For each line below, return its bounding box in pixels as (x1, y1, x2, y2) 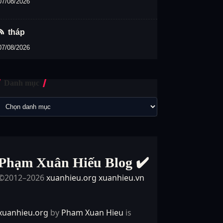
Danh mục (4, 78, 40, 87)
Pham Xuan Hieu (61, 207, 124, 218)
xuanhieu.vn (99, 172, 145, 183)
